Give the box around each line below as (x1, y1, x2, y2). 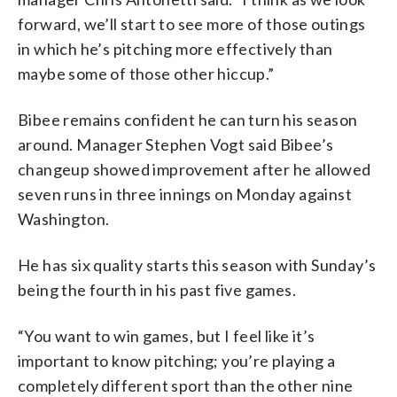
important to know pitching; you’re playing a (18, 350, 336, 370)
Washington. (18, 208, 110, 229)
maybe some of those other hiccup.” (18, 63, 275, 83)
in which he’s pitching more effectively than (18, 38, 333, 58)
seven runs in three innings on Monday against (18, 183, 352, 204)
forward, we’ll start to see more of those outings (18, 13, 366, 34)
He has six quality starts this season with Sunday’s (18, 254, 377, 275)
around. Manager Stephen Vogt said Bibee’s (18, 134, 334, 154)
